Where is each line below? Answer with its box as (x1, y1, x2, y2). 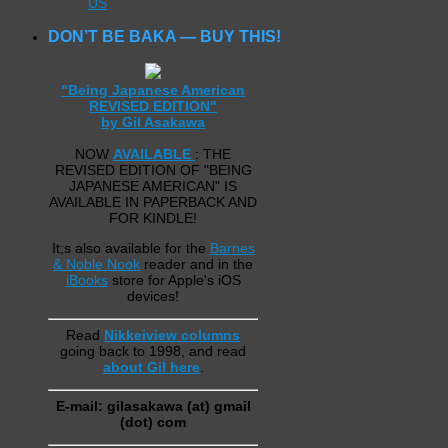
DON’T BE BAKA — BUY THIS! (48, 27, 281, 46)
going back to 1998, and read (60, 342, 246, 359)
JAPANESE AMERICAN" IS (69, 177, 237, 194)
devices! (127, 287, 179, 304)
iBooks (65, 271, 108, 288)
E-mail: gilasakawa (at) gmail (55, 397, 251, 414)
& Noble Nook (53, 255, 140, 272)
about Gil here (102, 358, 200, 375)
